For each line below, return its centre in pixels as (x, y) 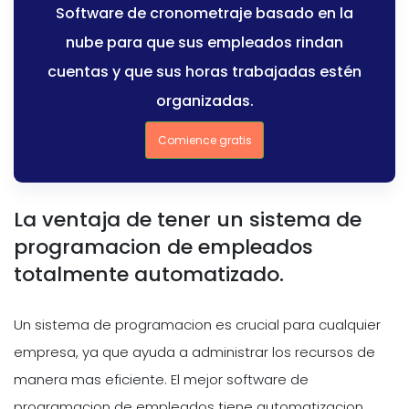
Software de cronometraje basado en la (204, 13)
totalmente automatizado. (149, 274)
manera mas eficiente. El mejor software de (161, 380)
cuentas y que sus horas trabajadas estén (204, 71)
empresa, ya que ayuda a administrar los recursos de (194, 352)
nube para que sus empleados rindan (204, 42)
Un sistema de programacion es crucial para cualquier (197, 325)
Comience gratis (204, 140)
